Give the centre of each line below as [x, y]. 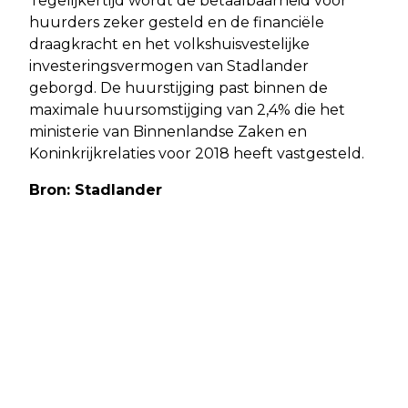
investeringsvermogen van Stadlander [169, 66]
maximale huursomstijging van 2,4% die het [187, 109]
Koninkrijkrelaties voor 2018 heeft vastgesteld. [197, 153]
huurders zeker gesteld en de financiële [177, 22]
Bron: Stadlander [96, 189]
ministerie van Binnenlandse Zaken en [168, 131]
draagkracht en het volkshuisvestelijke [169, 44]
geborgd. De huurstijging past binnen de [178, 87]
